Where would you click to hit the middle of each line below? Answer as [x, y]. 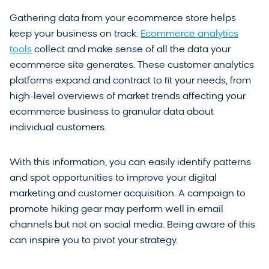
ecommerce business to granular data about [112, 112]
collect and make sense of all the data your [131, 50]
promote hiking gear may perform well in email [116, 209]
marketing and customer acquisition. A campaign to [128, 194]
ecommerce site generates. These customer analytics [132, 65]
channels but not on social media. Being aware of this [132, 225]
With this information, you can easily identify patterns [130, 162]
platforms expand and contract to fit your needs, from [130, 81]
